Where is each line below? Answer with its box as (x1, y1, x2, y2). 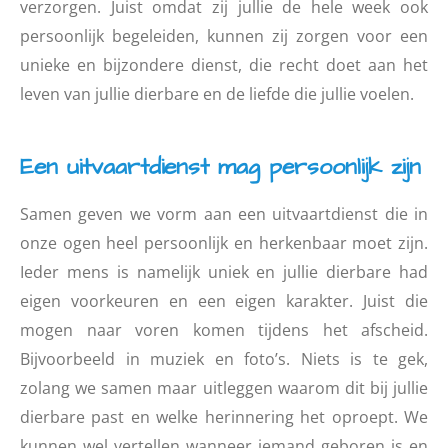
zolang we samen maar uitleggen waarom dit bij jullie (20, 376, 428, 399)
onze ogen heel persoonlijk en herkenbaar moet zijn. (20, 231, 428, 254)
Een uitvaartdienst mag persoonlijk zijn (20, 151, 421, 184)
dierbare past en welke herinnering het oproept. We (20, 405, 428, 428)
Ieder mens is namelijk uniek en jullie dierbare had (20, 260, 428, 283)
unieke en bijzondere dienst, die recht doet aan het (20, 53, 428, 76)
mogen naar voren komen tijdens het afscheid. (20, 318, 428, 341)
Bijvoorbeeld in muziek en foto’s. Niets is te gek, (20, 347, 428, 370)
